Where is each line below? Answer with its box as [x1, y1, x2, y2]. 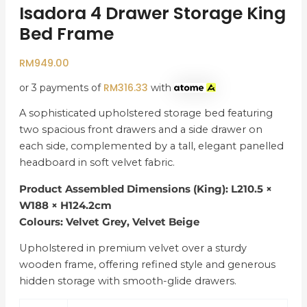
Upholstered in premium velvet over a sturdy [19, 242, 247, 255]
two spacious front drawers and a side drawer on [19, 123, 262, 136]
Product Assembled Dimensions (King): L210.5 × [19, 182, 272, 195]
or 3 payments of [19, 82, 103, 95]
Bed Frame [19, 21, 114, 46]
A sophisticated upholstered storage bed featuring [19, 107, 273, 120]
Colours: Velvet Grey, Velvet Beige [19, 215, 199, 228]
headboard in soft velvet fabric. [19, 156, 175, 169]
